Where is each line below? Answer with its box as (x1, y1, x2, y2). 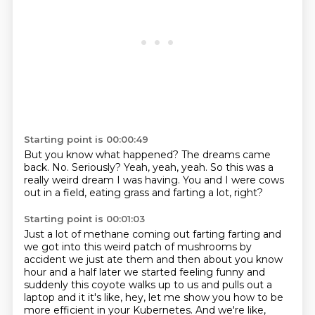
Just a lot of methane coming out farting (23, 228, 228, 240)
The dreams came (181, 148, 271, 161)
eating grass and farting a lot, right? (89, 186, 263, 199)
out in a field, (23, 186, 89, 199)
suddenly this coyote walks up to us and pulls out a (23, 278, 272, 291)
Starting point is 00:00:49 (23, 134, 148, 145)
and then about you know (155, 253, 283, 266)
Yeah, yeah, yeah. (123, 161, 210, 174)
